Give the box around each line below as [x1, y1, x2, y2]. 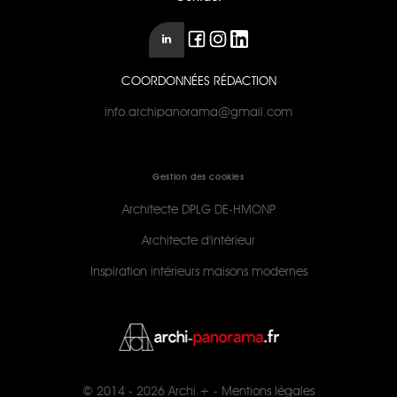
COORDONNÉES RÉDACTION [121, 75, 276, 88]
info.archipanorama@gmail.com [105, 106, 292, 119]
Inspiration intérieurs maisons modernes [90, 266, 307, 278]
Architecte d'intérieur [142, 235, 255, 247]
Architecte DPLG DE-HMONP [121, 204, 276, 216]
